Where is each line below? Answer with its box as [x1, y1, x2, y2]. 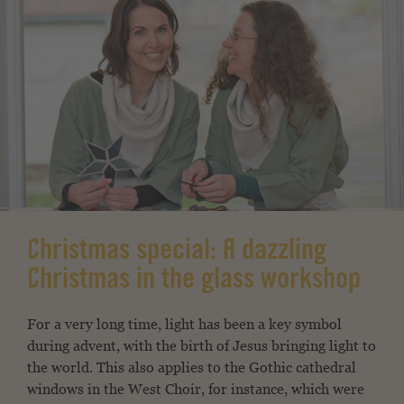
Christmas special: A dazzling [27, 238, 326, 268]
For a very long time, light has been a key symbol [27, 316, 342, 334]
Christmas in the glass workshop [27, 267, 361, 297]
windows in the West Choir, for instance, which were [27, 381, 364, 399]
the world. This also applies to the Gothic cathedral [27, 359, 356, 377]
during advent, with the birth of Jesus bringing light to [27, 337, 376, 355]
